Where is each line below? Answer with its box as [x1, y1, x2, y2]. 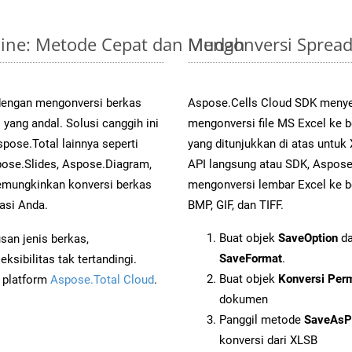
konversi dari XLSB [219, 332, 317, 347]
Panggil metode [219, 312, 304, 327]
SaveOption [278, 230, 338, 245]
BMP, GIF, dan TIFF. [188, 197, 284, 212]
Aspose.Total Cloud [50, 272, 154, 287]
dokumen [219, 291, 268, 306]
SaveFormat [219, 251, 282, 266]
